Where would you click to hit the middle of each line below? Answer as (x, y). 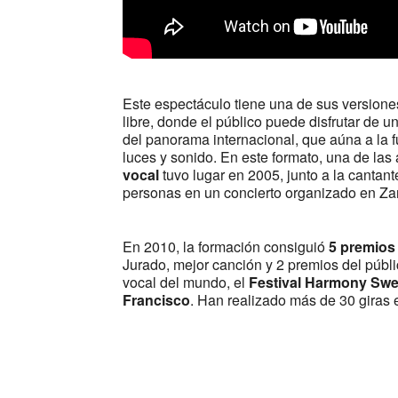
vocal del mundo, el (186, 283)
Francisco (157, 300)
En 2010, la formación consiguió (226, 247)
